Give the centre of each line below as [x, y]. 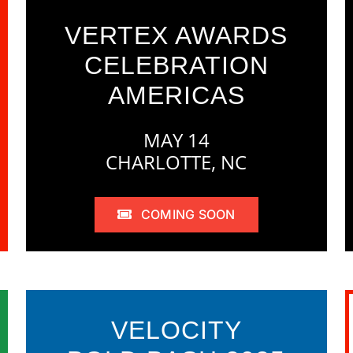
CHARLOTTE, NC [176, 162]
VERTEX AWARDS [176, 35]
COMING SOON [188, 214]
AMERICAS [176, 95]
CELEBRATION [176, 65]
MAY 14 [176, 140]
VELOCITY [176, 330]
